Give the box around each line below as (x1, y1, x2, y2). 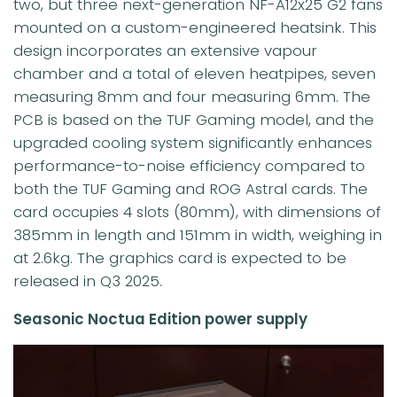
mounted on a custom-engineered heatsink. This (13, 16, 377, 38)
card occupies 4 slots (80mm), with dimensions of (13, 200, 381, 222)
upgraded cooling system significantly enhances (13, 131, 372, 153)
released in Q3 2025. (13, 269, 162, 292)
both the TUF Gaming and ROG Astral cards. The (13, 177, 368, 199)
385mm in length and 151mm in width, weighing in (13, 223, 382, 245)
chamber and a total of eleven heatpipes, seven (13, 62, 376, 84)
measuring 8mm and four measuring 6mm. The (13, 85, 370, 107)
